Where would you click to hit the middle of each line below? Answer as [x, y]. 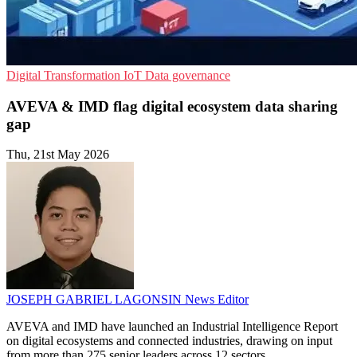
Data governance [188, 75]
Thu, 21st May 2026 [58, 155]
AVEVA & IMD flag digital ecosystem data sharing [172, 106]
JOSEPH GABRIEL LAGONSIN [96, 300]
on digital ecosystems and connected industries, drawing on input [169, 341]
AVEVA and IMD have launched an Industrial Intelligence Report [172, 327]
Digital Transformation [65, 75]
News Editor [217, 300]
